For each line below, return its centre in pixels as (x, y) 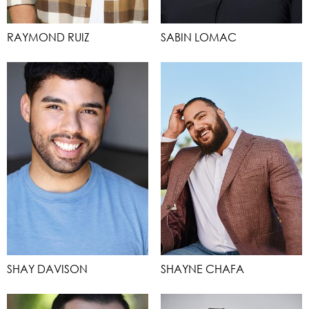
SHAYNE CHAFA (202, 269)
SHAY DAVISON (47, 269)
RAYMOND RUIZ (48, 37)
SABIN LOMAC (199, 37)
